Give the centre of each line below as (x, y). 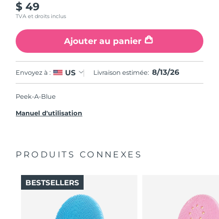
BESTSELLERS (52, 182)
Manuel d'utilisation (49, 113)
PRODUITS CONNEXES (79, 154)
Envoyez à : (33, 72)
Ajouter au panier (102, 41)
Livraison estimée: (122, 73)
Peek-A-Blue (36, 96)
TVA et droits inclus (41, 16)
